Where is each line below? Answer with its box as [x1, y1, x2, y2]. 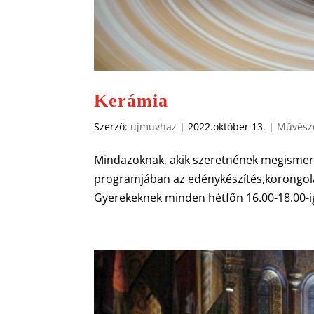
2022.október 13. [188, 120, 266, 134]
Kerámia [94, 90, 169, 111]
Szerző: [94, 120, 131, 134]
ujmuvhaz [130, 120, 177, 134]
